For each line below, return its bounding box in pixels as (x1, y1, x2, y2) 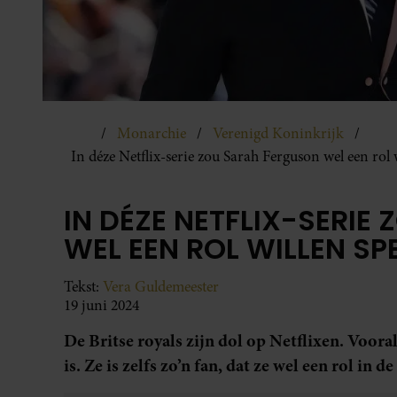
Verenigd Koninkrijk (213, 122, 344, 144)
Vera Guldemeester (103, 276, 219, 297)
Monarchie (117, 122, 186, 144)
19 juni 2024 (64, 294, 139, 315)
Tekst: (64, 276, 103, 297)
